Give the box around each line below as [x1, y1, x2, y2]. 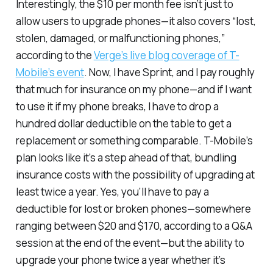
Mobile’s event [15, 65, 84, 80]
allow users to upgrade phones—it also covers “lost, [15, 14, 256, 29]
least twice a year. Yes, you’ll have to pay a [15, 185, 209, 199]
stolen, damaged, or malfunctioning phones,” [15, 31, 225, 46]
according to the [15, 48, 94, 63]
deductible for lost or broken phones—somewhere [15, 202, 251, 216]
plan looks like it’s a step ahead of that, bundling [15, 151, 236, 165]
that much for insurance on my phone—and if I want [15, 82, 252, 97]
